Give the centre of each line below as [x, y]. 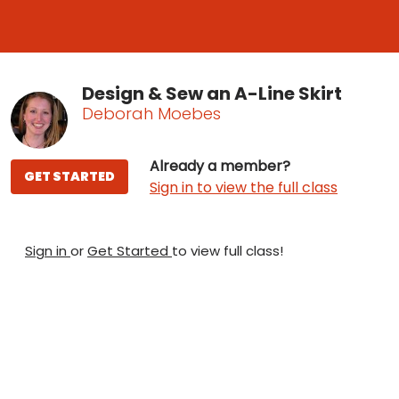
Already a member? [220, 166]
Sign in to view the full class [244, 187]
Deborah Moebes [151, 113]
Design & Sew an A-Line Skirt [212, 93]
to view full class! [228, 250]
